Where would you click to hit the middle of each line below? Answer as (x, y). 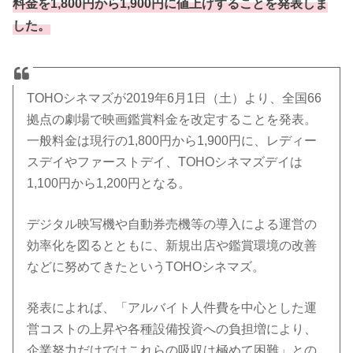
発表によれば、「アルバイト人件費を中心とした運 (172, 307)
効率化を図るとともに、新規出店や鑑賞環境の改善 (172, 245)
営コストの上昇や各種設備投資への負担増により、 (172, 329)
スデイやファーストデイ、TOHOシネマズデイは (165, 162)
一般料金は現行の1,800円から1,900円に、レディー (172, 140)
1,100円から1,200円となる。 (109, 183)
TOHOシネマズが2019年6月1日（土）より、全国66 (175, 98)
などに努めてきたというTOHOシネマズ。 (146, 266)
